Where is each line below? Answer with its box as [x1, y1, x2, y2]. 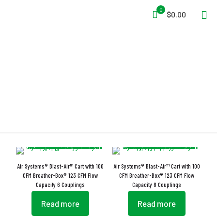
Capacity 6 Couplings [36, 181, 85, 188]
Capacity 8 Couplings [132, 181, 181, 188]
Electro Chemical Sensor [25, 69, 192, 93]
